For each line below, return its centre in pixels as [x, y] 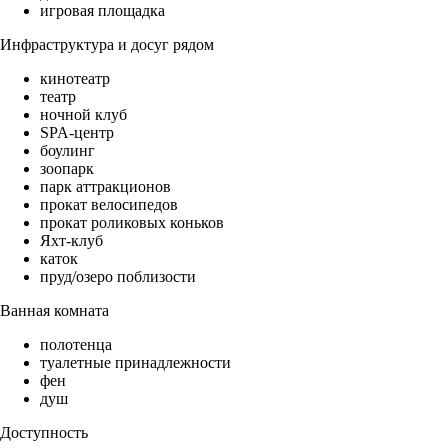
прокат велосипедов [109, 205]
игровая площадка [102, 11]
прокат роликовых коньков [132, 223]
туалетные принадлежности [135, 363]
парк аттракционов [105, 187]
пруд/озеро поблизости [118, 277]
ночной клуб [83, 115]
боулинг [67, 151]
